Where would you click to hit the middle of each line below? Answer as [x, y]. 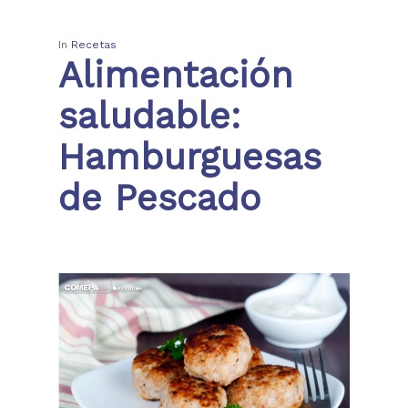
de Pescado [160, 198]
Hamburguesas [190, 157]
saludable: [149, 116]
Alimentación [176, 75]
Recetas [94, 44]
